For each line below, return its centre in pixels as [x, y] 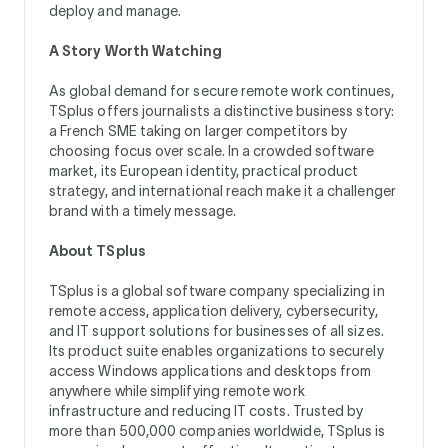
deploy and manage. [115, 10]
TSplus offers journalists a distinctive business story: [221, 110]
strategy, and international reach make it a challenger [222, 190]
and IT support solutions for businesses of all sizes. [216, 330]
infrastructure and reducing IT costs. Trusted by [206, 410]
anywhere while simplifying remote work [177, 390]
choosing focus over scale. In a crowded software [212, 150]
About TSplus [97, 250]
